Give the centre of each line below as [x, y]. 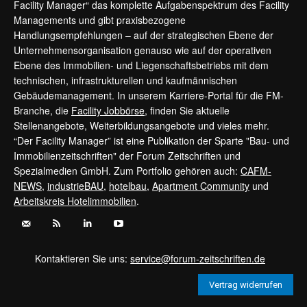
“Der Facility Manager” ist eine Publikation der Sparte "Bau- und [151, 140]
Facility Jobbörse [108, 110]
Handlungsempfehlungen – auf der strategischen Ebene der [144, 35]
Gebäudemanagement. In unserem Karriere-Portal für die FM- [149, 95]
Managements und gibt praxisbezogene [100, 20]
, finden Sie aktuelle [187, 110]
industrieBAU [75, 185]
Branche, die [42, 110]
